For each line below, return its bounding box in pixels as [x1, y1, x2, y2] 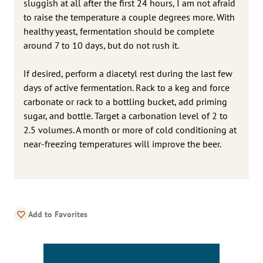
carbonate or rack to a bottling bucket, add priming [23, 95, 227, 107]
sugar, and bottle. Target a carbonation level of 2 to [23, 109, 228, 122]
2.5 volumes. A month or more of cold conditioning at [23, 123, 237, 136]
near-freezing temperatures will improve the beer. [23, 137, 221, 150]
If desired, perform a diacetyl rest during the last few [23, 67, 232, 79]
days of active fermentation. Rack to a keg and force [23, 81, 230, 93]
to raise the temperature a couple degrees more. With [23, 11, 235, 23]
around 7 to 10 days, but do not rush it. [23, 39, 179, 51]
